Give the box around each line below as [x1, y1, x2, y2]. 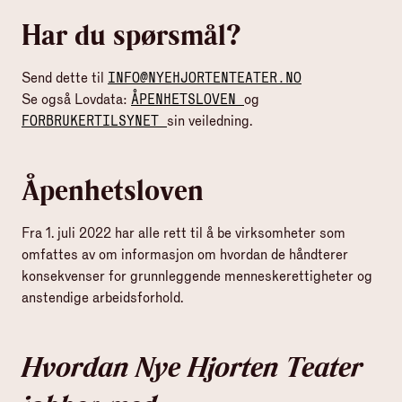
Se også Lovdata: [22, 91, 131, 108]
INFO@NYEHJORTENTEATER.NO [108, 69, 301, 86]
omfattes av [22, 246, 99, 263]
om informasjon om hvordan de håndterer [99, 246, 348, 263]
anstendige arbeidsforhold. [22, 289, 183, 306]
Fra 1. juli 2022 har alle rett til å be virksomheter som [22, 224, 345, 241]
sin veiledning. [167, 112, 252, 129]
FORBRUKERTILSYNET [22, 112, 167, 129]
